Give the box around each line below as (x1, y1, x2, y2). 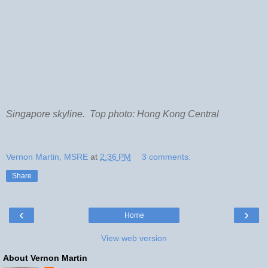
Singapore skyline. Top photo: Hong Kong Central (6, 108, 219, 119)
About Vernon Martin (3, 252, 87, 263)
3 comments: (142, 151, 191, 162)
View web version (101, 233, 167, 243)
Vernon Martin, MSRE (6, 151, 88, 162)
